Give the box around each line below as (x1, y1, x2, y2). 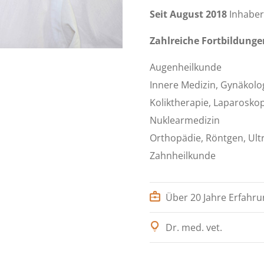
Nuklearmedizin (150, 114, 220, 127)
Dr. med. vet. (166, 221, 222, 234)
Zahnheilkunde (150, 149, 216, 162)
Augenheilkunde (150, 61, 222, 74)
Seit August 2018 (150, 8, 227, 21)
